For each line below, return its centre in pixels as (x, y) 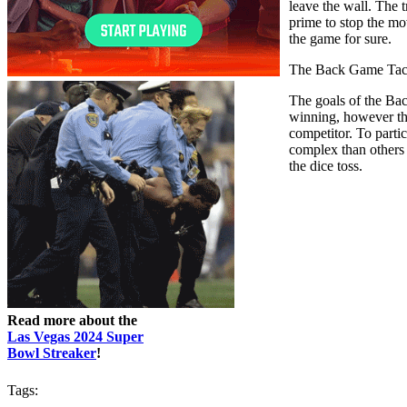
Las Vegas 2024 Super (75, 337)
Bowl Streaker (52, 353)
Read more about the (72, 321)
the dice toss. (326, 166)
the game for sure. (340, 39)
